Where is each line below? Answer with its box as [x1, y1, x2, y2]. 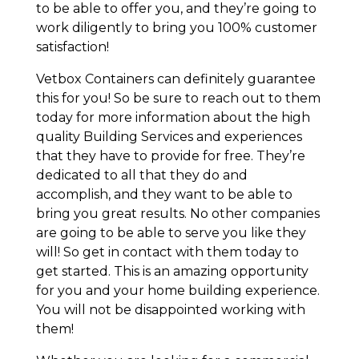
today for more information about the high [35, 110, 310, 126]
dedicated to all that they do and [35, 167, 248, 184]
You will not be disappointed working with [35, 302, 305, 318]
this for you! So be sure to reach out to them [35, 91, 321, 107]
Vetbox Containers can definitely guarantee [35, 71, 316, 87]
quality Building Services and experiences [35, 129, 302, 145]
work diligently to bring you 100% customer [35, 20, 317, 36]
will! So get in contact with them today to [35, 244, 299, 260]
